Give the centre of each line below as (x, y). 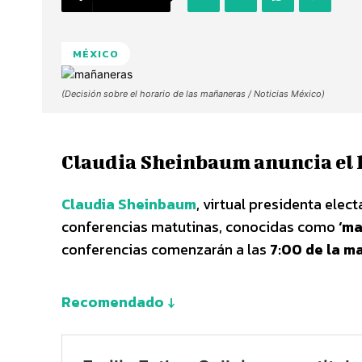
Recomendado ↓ (118, 301)
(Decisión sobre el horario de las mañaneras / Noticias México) (193, 93)
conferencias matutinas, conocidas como (200, 226)
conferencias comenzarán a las (166, 249)
